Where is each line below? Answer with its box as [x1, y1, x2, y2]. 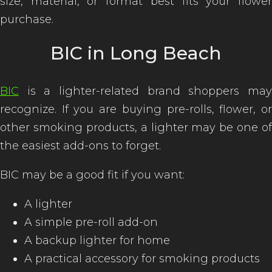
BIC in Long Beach [50, 42, 222, 64]
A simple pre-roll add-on [24, 216, 158, 229]
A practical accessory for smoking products [24, 252, 260, 265]
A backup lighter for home [24, 234, 170, 247]
